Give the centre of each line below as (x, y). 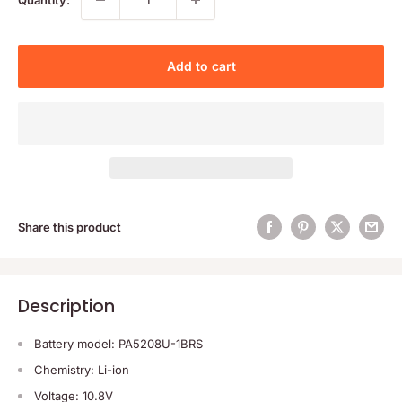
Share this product (70, 227)
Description (66, 306)
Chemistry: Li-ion (83, 369)
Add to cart (201, 66)
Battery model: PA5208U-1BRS (118, 343)
